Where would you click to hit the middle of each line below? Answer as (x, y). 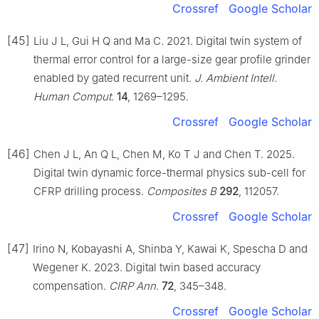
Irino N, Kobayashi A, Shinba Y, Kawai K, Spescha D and (170, 249)
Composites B (182, 191)
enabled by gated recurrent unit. (114, 78)
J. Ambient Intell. (236, 78)
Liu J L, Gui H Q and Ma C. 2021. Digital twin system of (168, 41)
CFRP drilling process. (90, 191)
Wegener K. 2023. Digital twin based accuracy (147, 267)
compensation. (71, 286)
